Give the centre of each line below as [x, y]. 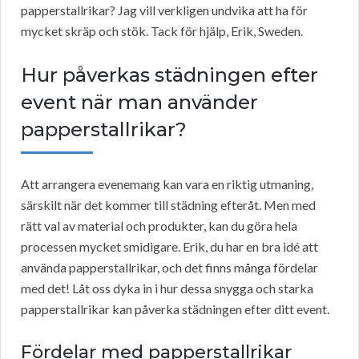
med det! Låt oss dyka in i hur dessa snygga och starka [167, 288]
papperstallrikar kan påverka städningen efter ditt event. [175, 309]
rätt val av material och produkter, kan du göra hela [159, 226]
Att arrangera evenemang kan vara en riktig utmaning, [167, 184]
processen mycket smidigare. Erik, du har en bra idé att [169, 247]
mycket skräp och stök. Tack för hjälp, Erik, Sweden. [162, 31]
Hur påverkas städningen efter [169, 75]
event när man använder [139, 103]
